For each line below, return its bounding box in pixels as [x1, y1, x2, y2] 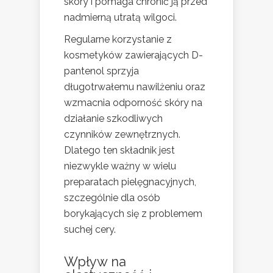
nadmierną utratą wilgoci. [64, 12, 177, 24]
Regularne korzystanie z [64, 34, 172, 46]
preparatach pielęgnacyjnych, [64, 176, 196, 188]
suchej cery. [64, 224, 116, 236]
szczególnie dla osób [64, 192, 160, 204]
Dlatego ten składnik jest [64, 144, 175, 157]
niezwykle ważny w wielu [64, 160, 176, 172]
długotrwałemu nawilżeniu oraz [64, 81, 205, 93]
